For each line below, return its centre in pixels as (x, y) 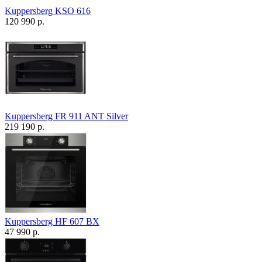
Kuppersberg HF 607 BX (52, 222)
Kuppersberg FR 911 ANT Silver (66, 116)
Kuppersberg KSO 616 (48, 11)
